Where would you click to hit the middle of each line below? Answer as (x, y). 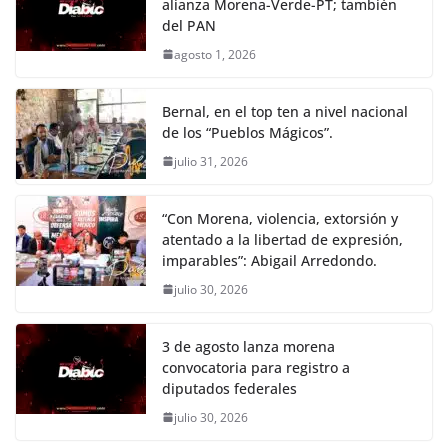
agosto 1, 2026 (215, 54)
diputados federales (229, 388)
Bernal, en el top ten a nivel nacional (285, 111)
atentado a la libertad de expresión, (282, 239)
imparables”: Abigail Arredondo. (269, 260)
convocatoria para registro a (256, 367)
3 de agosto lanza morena (248, 346)
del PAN (189, 25)
